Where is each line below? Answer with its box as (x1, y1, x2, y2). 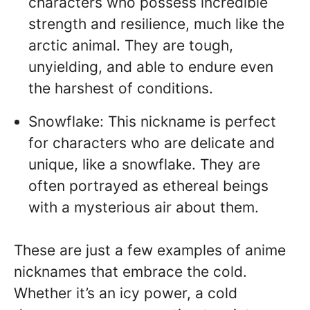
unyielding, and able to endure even (28, 57, 273, 75)
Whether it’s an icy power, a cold (14, 284, 237, 302)
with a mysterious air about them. (28, 198, 259, 216)
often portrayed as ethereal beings (28, 176, 268, 194)
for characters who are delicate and (28, 134, 275, 152)
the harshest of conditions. (28, 79, 213, 97)
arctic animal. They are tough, (28, 36, 233, 54)
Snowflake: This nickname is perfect (28, 112, 276, 130)
